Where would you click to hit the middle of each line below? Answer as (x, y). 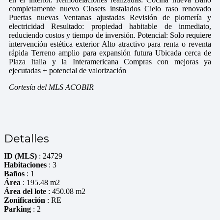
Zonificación (25, 200)
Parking (17, 209)
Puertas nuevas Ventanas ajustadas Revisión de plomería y (110, 17)
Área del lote (25, 191)
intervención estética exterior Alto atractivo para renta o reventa (110, 44)
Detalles (27, 139)
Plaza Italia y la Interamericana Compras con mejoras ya (110, 61)
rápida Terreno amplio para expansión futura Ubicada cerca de (110, 53)
